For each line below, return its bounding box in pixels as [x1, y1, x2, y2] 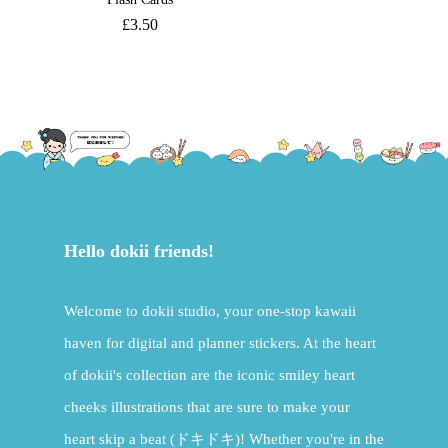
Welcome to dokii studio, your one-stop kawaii [64, 303, 356, 319]
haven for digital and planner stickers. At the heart [64, 335, 376, 351]
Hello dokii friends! [64, 241, 214, 261]
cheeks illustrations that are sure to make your [64, 399, 350, 415]
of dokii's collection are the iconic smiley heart [64, 367, 355, 383]
